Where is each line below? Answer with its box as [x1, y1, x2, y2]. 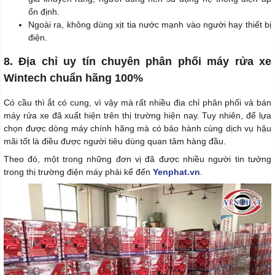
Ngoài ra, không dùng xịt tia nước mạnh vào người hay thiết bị [28, 19, 271, 29]
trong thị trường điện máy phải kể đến [4, 166, 153, 177]
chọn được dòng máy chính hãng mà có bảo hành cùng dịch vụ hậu [4, 123, 271, 133]
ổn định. [28, 6, 60, 17]
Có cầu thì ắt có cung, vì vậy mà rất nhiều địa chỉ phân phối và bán [4, 97, 271, 107]
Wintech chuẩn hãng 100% [4, 71, 143, 84]
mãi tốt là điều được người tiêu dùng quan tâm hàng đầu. [4, 136, 226, 146]
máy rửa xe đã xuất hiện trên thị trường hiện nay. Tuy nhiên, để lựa [4, 110, 271, 120]
